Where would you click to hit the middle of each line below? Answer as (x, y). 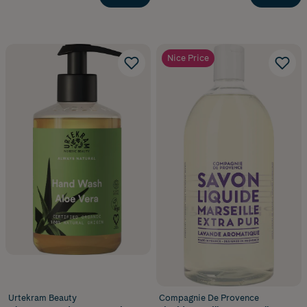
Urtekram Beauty (42, 298)
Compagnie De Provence (209, 298)
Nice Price (188, 58)
